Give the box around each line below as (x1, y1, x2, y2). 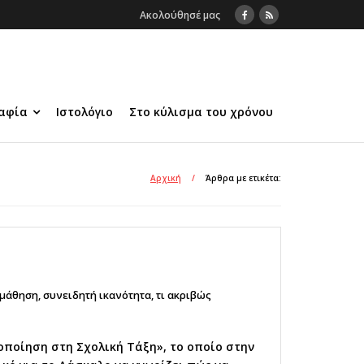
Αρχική (150, 172, 181, 184)
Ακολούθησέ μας (140, 8, 220, 22)
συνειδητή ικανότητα (43, 288, 151, 302)
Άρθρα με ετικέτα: (206, 172, 281, 184)
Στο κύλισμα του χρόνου (129, 104, 273, 119)
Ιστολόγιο (56, 104, 113, 119)
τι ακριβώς (156, 288, 211, 302)
